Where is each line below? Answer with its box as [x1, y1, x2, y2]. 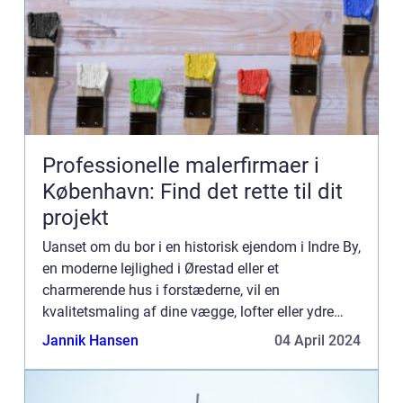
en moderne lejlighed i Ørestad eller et [42, 260, 279, 277]
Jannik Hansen [42, 332, 139, 349]
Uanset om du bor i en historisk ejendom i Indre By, [42, 238, 361, 255]
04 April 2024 [274, 332, 361, 349]
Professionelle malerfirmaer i [42, 153, 319, 178]
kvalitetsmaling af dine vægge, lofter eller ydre [42, 303, 334, 320]
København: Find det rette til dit [42, 179, 343, 204]
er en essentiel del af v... [42, 346, 193, 363]
